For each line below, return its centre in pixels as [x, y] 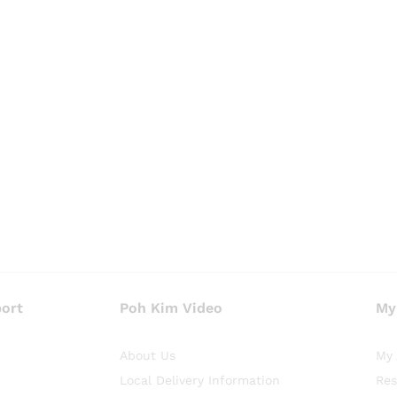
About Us [147, 356]
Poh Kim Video [171, 308]
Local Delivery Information [199, 381]
